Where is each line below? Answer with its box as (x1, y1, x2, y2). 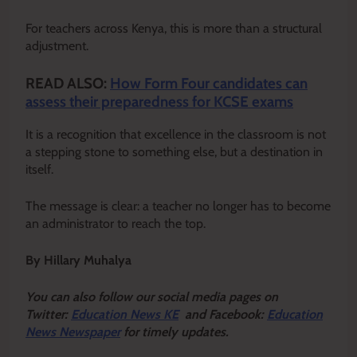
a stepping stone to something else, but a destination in (25, 144, 323, 159)
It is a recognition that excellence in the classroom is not (25, 127, 326, 142)
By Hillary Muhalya (25, 253, 131, 268)
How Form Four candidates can (110, 74, 308, 93)
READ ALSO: (25, 74, 110, 93)
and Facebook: (178, 307, 267, 322)
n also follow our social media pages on (62, 289, 278, 304)
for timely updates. (124, 324, 229, 339)
